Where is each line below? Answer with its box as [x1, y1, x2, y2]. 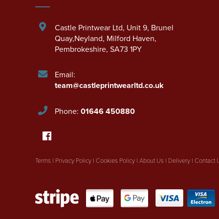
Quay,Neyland [55, 32, 103, 44]
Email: [55, 68, 75, 80]
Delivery [168, 156, 190, 165]
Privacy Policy [55, 156, 91, 165]
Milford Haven [107, 32, 154, 44]
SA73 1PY [110, 43, 142, 54]
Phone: [55, 105, 81, 116]
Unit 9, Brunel [127, 22, 174, 33]
